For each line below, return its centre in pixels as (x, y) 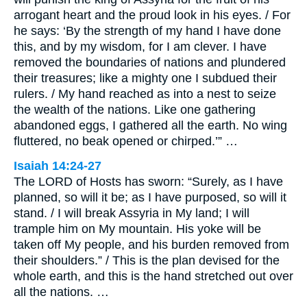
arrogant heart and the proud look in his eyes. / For (152, 15)
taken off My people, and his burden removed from (151, 244)
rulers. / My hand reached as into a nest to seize (145, 94)
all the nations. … (61, 292)
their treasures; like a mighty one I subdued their (145, 78)
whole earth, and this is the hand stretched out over (153, 276)
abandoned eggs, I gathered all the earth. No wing (150, 125)
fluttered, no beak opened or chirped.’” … (126, 141)
